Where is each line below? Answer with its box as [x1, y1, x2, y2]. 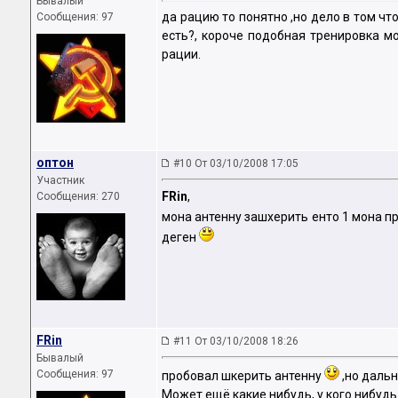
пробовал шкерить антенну [162, 369, 324, 384]
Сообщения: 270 [36, 190, 120, 203]
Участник [36, 174, 84, 187]
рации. [162, 47, 201, 62]
